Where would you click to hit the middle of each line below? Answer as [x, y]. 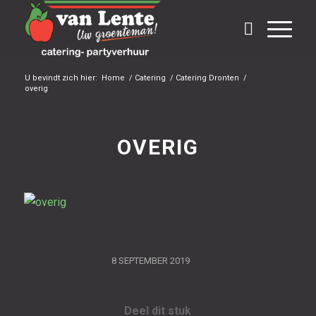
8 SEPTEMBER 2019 [150, 261]
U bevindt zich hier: [61, 78]
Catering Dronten [207, 78]
